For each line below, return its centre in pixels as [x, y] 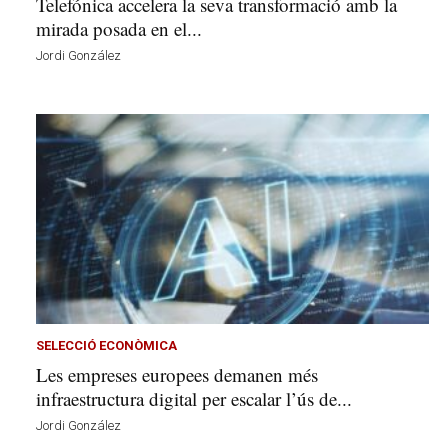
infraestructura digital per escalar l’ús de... [194, 399]
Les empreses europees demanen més [177, 375]
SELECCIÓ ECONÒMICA [106, 346]
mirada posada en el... [119, 28]
